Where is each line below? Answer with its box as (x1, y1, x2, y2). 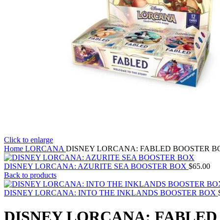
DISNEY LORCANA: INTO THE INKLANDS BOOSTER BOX (4, 189, 218, 197)
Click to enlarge (4, 136, 53, 144)
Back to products (4, 171, 56, 179)
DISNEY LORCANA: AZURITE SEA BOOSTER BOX (4, 162, 189, 170)
